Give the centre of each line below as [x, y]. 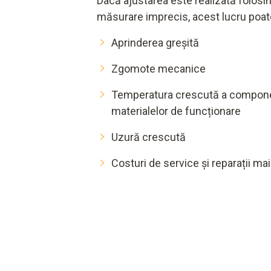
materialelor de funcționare [176, 111]
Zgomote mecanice [158, 69]
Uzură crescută [149, 137]
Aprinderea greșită [155, 43]
